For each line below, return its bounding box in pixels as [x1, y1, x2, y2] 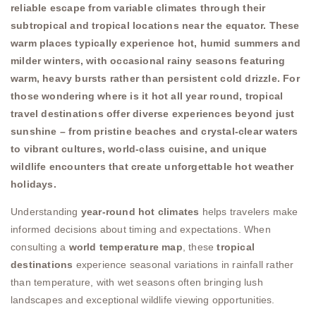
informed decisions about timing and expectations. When [11, 224, 271, 236]
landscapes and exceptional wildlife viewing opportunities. [11, 294, 275, 306]
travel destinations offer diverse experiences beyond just [11, 107, 295, 119]
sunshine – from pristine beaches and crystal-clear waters [11, 125, 298, 137]
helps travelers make [199, 206, 298, 218]
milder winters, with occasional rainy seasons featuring [11, 54, 286, 66]
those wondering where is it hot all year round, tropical [11, 90, 284, 102]
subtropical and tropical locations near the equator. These [11, 19, 300, 31]
